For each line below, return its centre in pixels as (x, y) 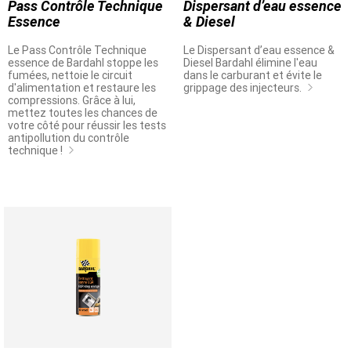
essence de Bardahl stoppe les (83, 63)
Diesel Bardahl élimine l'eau (250, 63)
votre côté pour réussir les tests (87, 125)
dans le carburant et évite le (253, 75)
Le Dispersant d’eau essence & (259, 50)
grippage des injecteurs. (244, 88)
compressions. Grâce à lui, (72, 100)
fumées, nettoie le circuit (70, 75)
